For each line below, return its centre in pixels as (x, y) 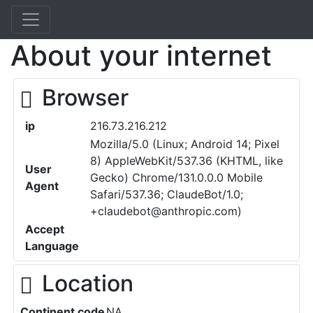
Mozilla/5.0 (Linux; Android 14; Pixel (185, 144)
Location (87, 283)
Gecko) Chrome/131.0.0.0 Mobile (176, 177)
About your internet (141, 56)
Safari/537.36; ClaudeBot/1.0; (167, 194)
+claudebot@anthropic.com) (166, 211)
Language (52, 246)
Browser (85, 97)
